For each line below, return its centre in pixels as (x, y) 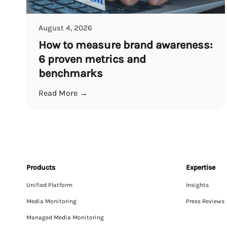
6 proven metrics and (92, 59)
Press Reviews (205, 201)
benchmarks (72, 73)
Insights (197, 185)
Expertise (200, 167)
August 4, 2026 (65, 28)
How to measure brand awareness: (125, 45)
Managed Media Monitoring (65, 217)
